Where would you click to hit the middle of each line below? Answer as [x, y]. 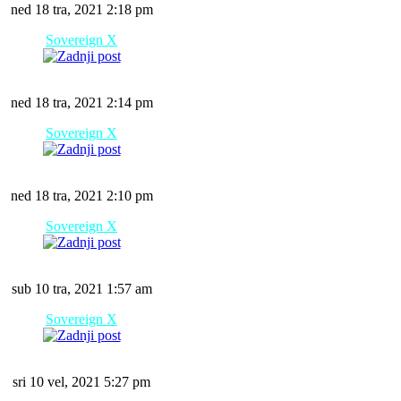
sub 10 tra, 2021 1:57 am [81, 289]
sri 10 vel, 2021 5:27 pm [81, 382]
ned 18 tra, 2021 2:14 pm [81, 102]
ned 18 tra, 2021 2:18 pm [81, 9]
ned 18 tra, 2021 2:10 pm [81, 196]
